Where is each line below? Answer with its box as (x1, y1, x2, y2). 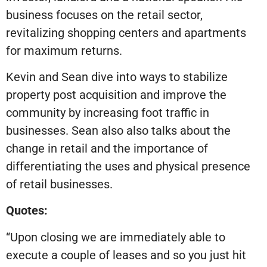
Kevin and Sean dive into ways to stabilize (6, 70, 228, 85)
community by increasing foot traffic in (6, 105, 209, 120)
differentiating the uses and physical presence (6, 159, 250, 174)
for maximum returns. (6, 43, 122, 58)
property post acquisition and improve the (6, 88, 226, 103)
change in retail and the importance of (6, 141, 208, 156)
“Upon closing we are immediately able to (6, 229, 225, 244)
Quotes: (6, 203, 48, 218)
